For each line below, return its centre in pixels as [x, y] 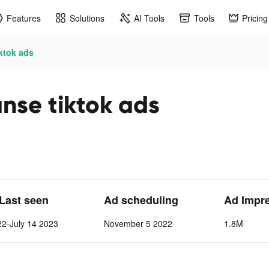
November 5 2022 [138, 223]
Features [24, 18]
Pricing [255, 18]
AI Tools [149, 18]
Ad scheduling [141, 200]
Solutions [87, 18]
